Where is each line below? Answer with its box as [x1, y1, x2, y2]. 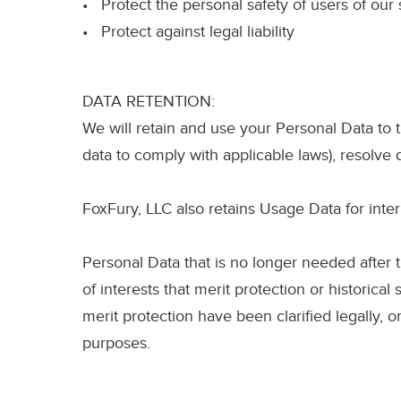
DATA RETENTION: [82, 92, 215, 112]
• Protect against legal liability [82, 22, 294, 42]
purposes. [82, 334, 150, 354]
